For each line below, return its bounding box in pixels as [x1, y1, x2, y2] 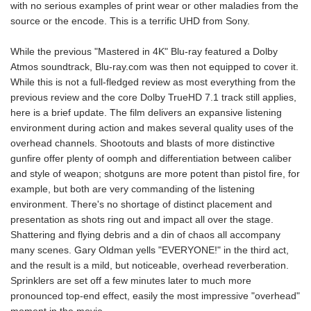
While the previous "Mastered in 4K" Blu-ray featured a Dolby [10, 46, 278, 57]
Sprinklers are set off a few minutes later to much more [10, 275, 251, 286]
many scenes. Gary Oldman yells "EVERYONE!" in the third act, [10, 244, 289, 255]
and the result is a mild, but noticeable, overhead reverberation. [10, 260, 289, 271]
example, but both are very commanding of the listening [10, 183, 255, 194]
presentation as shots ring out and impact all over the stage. [10, 214, 274, 225]
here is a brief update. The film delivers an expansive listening [10, 107, 282, 118]
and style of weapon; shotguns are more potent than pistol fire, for [10, 168, 300, 179]
